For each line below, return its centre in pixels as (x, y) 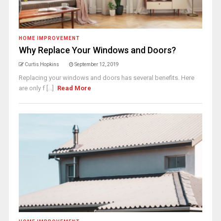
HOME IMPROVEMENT (49, 38)
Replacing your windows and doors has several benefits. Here (106, 78)
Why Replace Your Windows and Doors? (97, 50)
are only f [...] (37, 88)
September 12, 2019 (96, 64)
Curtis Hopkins (42, 64)
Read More (74, 88)
